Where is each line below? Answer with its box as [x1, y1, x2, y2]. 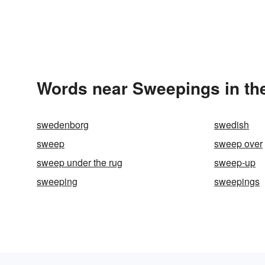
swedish [214, 118, 249, 131]
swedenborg [37, 118, 89, 131]
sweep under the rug [37, 156, 122, 169]
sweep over [214, 137, 263, 150]
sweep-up [214, 156, 256, 169]
